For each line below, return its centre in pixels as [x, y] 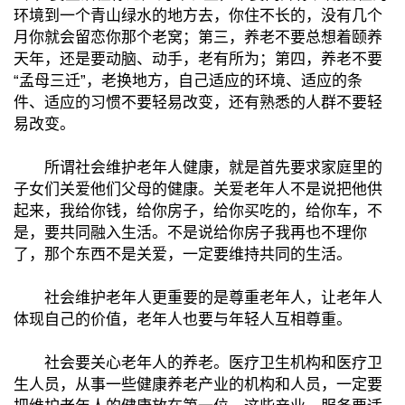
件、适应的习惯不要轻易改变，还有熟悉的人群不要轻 [198, 102]
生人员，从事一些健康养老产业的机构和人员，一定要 [198, 384]
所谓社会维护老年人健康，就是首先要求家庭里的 [198, 167]
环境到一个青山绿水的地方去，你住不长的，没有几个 [198, 15]
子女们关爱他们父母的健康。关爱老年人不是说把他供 [198, 189]
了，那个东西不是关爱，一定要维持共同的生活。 [183, 254]
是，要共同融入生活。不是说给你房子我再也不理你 [190, 232]
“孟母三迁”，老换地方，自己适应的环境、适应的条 [188, 80]
